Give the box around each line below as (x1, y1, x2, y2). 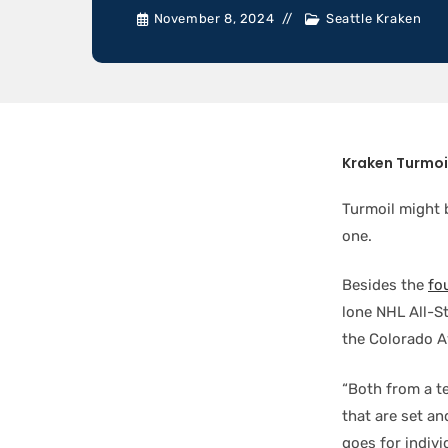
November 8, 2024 (153, 11, 275, 26)
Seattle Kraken (326, 11, 422, 26)
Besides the (342, 276, 428, 294)
